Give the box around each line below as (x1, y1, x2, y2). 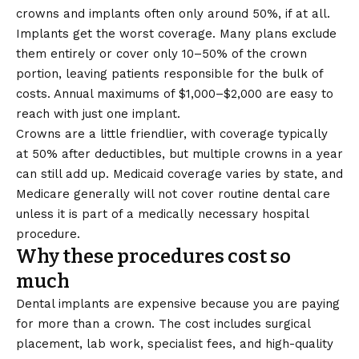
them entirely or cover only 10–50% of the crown (16, 46, 307, 61)
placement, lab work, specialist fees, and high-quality (16, 337, 333, 351)
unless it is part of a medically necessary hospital (16, 207, 309, 221)
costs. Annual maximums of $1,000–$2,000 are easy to (16, 87, 333, 101)
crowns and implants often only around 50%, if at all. (16, 6, 330, 21)
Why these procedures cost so (16, 245, 291, 268)
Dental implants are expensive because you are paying (16, 296, 340, 311)
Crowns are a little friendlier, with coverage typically (16, 127, 328, 141)
